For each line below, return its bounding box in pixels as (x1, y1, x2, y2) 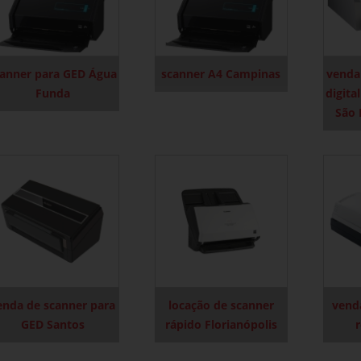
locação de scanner (168, 297, 274, 313)
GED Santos (20, 316, 85, 332)
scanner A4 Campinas (161, 65, 281, 81)
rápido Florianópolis (164, 316, 277, 332)
